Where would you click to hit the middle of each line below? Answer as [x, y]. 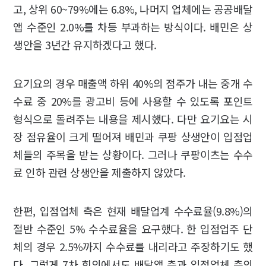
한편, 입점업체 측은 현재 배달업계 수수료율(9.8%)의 [133, 211]
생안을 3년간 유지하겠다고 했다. [85, 45]
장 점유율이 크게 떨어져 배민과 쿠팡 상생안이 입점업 [133, 137]
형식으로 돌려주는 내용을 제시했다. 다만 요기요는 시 [133, 119]
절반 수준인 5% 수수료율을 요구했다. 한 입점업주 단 [133, 229]
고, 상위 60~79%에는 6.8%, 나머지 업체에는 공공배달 [133, 9]
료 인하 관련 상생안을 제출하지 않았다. [99, 172]
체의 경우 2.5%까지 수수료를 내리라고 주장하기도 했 [133, 247]
